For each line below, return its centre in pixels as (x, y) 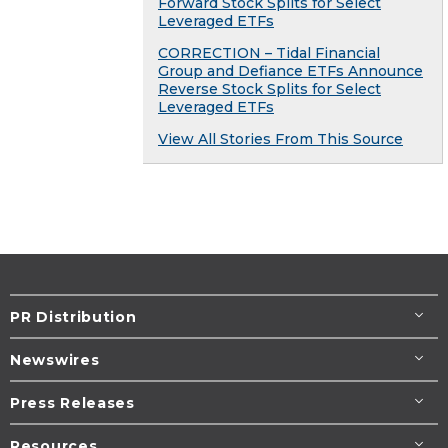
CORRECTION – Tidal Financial (269, 52)
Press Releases (72, 402)
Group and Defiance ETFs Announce (290, 70)
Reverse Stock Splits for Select (269, 88)
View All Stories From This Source (280, 138)
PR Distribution (73, 316)
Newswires (55, 359)
